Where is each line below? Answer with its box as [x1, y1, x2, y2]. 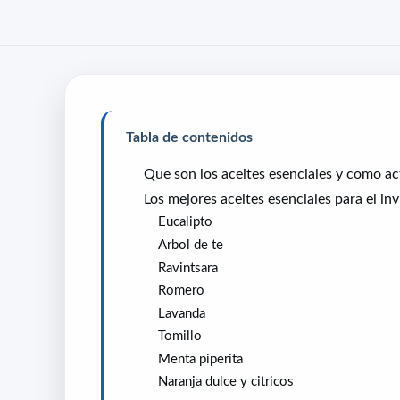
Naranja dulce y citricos [158, 374, 294, 388]
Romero [158, 283, 204, 297]
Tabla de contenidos [126, 129, 253, 145]
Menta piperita [158, 351, 243, 365]
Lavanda [158, 305, 205, 320]
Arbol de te [158, 237, 223, 251]
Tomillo [158, 329, 202, 343]
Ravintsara [158, 260, 218, 274]
